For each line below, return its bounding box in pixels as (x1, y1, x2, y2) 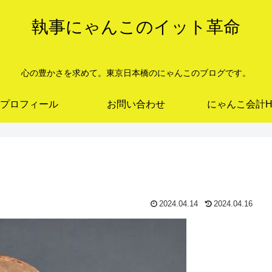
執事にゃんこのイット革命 (32, 18, 240, 36)
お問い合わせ (107, 98, 165, 109)
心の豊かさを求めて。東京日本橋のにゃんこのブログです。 (21, 68, 251, 78)
